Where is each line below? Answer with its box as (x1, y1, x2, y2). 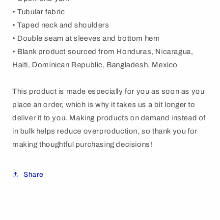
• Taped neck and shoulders (12, 21, 110, 29)
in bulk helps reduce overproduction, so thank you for (12, 127, 197, 135)
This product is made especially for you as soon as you (12, 87, 205, 95)
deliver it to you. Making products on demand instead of (12, 114, 206, 122)
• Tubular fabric (12, 8, 65, 16)
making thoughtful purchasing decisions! (12, 140, 153, 148)
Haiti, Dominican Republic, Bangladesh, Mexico (12, 61, 178, 69)
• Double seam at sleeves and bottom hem (12, 34, 160, 42)
